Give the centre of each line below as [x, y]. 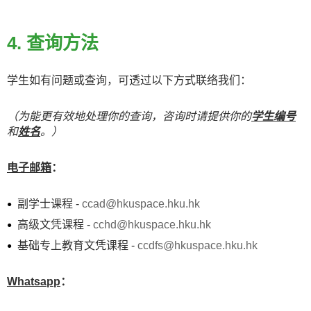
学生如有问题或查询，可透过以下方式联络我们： [129, 80]
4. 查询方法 [53, 43]
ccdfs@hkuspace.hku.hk [197, 245]
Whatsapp [34, 281]
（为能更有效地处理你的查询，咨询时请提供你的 [129, 116]
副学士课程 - [50, 204]
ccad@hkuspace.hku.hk [141, 204]
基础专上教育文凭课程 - [77, 245]
